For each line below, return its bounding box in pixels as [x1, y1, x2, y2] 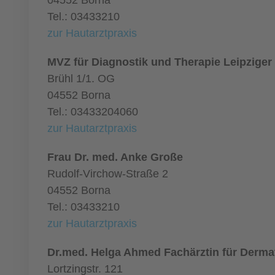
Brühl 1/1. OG [47, 72, 115, 85]
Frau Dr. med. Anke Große [47, 151, 183, 163]
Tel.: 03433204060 [47, 106, 138, 118]
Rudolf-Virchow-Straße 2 [47, 168, 168, 180]
